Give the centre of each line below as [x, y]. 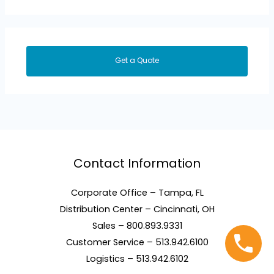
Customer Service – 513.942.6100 [137, 243]
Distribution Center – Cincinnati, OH [137, 209]
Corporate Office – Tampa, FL [137, 193]
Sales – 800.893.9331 [137, 226]
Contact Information [137, 164]
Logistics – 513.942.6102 [137, 259]
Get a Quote [137, 60]
